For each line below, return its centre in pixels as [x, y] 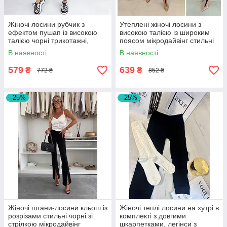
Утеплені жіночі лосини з [160, 25]
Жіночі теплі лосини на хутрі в [169, 208]
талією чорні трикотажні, [48, 41]
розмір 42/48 [29, 49]
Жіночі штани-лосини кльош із [58, 208]
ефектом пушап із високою [53, 33]
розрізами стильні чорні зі [50, 216]
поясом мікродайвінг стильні [167, 41]
